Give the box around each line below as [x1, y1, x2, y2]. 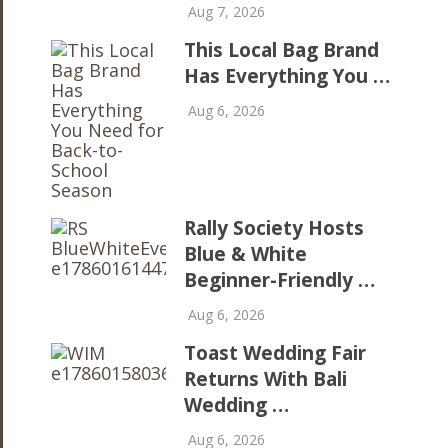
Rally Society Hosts [184, 215, 365, 241]
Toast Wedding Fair [184, 340, 367, 366]
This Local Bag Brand [184, 37, 380, 63]
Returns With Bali [184, 366, 348, 392]
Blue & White [184, 241, 308, 267]
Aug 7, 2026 [184, 2, 266, 21]
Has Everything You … [184, 63, 391, 89]
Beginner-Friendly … [184, 267, 376, 293]
